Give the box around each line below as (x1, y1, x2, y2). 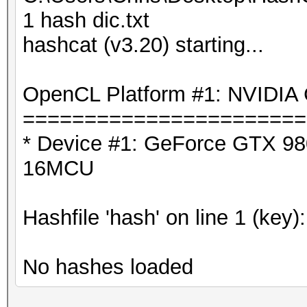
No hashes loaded (23, 255, 193, 279)
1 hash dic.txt (23, 8, 149, 32)
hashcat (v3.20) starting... (23, 33, 264, 57)
